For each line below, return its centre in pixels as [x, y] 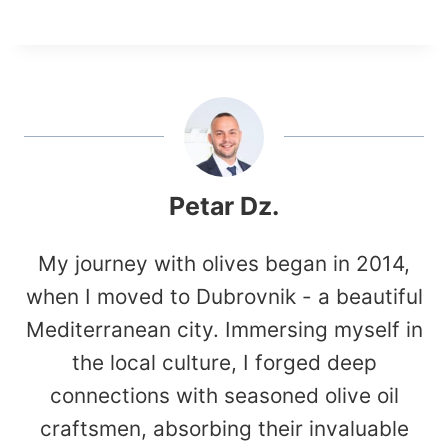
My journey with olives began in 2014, [224, 263]
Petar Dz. [224, 205]
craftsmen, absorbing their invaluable [224, 428]
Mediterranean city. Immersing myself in [224, 329]
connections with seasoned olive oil [224, 395]
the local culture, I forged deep [224, 362]
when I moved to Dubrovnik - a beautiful [224, 296]
